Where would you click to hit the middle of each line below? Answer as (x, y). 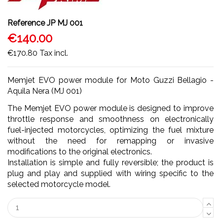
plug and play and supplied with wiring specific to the (110, 173)
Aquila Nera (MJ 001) (45, 91)
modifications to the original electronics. (80, 151)
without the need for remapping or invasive (110, 141)
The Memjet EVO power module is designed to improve (110, 108)
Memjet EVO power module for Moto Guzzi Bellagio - (110, 80)
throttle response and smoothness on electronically (110, 119)
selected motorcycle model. (59, 184)
